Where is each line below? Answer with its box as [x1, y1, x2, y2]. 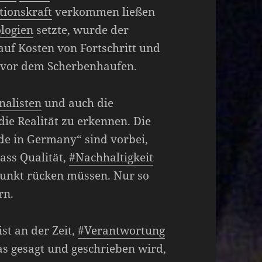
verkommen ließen [52, 4, 156, 19]
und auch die [42, 95, 114, 111]
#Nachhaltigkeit [69, 149, 154, 165]
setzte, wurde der [33, 22, 129, 37]
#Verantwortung [78, 222, 166, 238]
